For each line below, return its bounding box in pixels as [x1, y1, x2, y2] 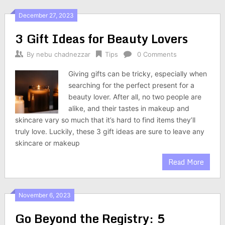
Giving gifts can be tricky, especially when [68, 69, 207, 78]
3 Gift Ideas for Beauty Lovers [15, 29, 188, 48]
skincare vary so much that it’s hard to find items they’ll [15, 116, 195, 124]
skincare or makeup [15, 139, 80, 147]
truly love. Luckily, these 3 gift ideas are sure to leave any [15, 127, 204, 136]
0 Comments [137, 50, 177, 58]
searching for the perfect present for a [68, 81, 195, 89]
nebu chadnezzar [36, 50, 90, 58]
